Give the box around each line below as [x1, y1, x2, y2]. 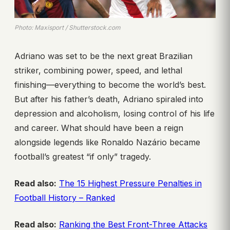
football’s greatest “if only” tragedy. [14, 151, 151, 162]
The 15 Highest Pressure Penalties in [59, 178, 202, 188]
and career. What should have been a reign [14, 122, 183, 133]
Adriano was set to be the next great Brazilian [14, 50, 193, 61]
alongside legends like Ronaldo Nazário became [14, 137, 200, 147]
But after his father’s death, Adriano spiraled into [14, 93, 203, 104]
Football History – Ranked [14, 192, 115, 203]
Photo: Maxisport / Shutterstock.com [14, 23, 121, 31]
